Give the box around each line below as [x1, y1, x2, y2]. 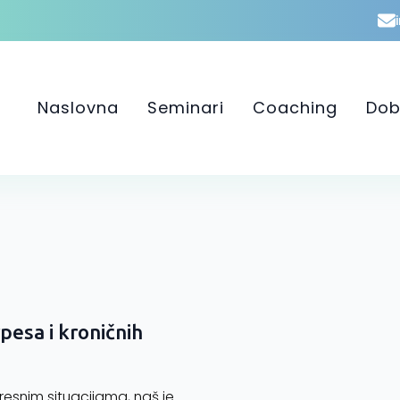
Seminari [147, 96, 224, 119]
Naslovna [37, 96, 119, 119]
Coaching [253, 96, 337, 119]
